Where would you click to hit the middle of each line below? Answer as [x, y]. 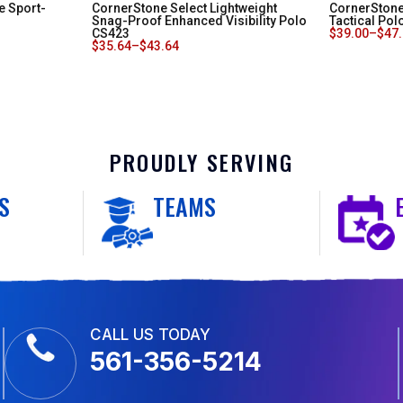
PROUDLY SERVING [201, 162]
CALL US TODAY [151, 335]
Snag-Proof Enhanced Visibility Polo [199, 21]
